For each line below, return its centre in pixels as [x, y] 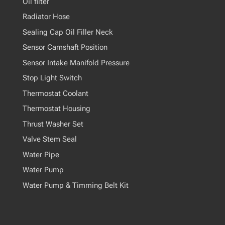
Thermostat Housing [56, 109]
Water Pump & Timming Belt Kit [75, 185]
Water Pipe [41, 154]
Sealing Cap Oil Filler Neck [68, 32]
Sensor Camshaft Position [65, 47]
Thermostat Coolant [55, 93]
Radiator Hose [46, 17]
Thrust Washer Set [53, 124]
